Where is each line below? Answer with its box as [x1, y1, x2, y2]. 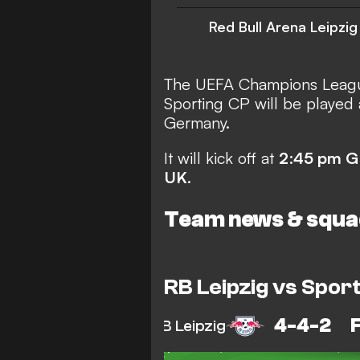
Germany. [164, 112, 230, 133]
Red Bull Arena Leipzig [209, 18, 358, 36]
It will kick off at [164, 148, 279, 169]
